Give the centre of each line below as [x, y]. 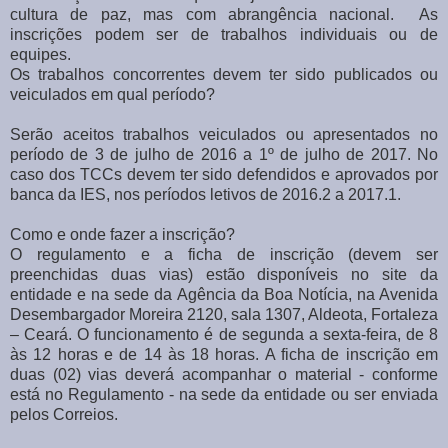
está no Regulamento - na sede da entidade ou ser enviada [224, 394]
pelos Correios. [64, 414]
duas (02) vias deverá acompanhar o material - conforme [224, 374]
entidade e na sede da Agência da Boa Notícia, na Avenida [224, 294]
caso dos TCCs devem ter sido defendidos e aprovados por [224, 174]
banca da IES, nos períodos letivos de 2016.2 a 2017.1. [205, 194]
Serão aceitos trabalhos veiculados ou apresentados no [224, 134]
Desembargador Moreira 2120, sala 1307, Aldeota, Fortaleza [224, 314]
